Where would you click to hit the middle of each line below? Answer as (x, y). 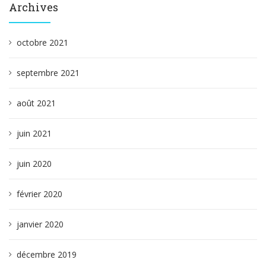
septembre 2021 (48, 73)
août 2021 (36, 103)
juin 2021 (34, 133)
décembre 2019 (47, 254)
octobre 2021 (42, 42)
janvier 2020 (40, 224)
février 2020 (39, 194)
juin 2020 (34, 164)
